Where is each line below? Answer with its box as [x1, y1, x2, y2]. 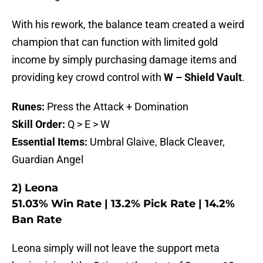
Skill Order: [12, 118, 65, 131]
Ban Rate [12, 213, 62, 227]
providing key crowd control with [12, 71, 164, 84]
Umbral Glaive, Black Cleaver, [87, 136, 225, 149]
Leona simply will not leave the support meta [12, 242, 220, 255]
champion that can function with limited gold [12, 36, 218, 49]
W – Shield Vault [164, 71, 242, 84]
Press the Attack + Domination [47, 100, 188, 113]
